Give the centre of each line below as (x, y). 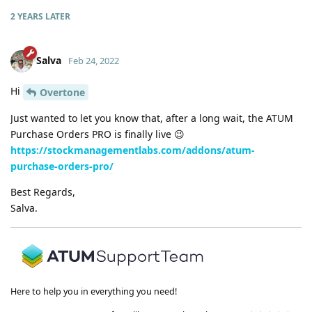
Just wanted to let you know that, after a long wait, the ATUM (152, 118)
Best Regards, (43, 192)
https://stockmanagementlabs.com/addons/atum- (133, 150)
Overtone (62, 92)
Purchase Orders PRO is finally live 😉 (97, 134)
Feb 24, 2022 (94, 60)
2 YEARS (27, 16)
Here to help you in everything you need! (94, 292)
